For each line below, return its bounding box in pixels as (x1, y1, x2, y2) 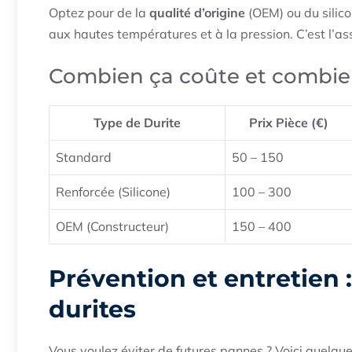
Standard (56, 149, 112, 166)
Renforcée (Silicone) (56, 184, 170, 200)
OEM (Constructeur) (56, 218, 169, 235)
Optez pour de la (49, 5, 149, 21)
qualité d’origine (149, 5, 245, 21)
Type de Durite (93, 115, 181, 131)
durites (49, 295, 136, 324)
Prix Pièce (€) (249, 115, 328, 131)
